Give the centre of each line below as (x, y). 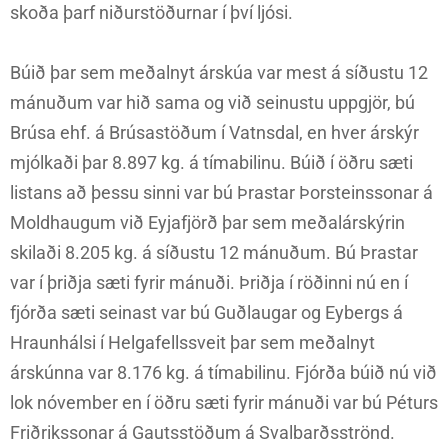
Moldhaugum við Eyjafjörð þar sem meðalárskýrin (207, 223)
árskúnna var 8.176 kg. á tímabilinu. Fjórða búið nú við (223, 373)
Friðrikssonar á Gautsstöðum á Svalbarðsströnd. (202, 433)
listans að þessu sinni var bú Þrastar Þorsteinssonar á (221, 193)
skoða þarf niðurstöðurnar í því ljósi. (151, 13)
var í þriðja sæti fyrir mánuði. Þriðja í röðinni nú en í (209, 283)
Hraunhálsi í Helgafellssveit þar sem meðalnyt (192, 343)
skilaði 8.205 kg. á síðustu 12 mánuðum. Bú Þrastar (214, 253)
